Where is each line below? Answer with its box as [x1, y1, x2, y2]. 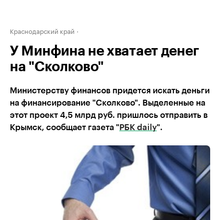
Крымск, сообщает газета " [10, 123, 119, 132]
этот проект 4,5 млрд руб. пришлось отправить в [10, 111, 208, 119]
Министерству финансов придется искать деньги [10, 86, 210, 95]
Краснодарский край [10, 26, 75, 35]
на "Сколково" [10, 60, 104, 74]
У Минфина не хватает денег [10, 44, 199, 58]
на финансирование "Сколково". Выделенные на [10, 99, 205, 107]
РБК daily [119, 123, 157, 132]
